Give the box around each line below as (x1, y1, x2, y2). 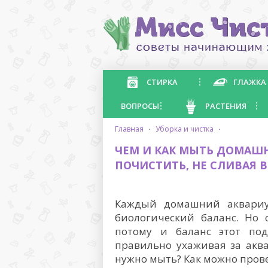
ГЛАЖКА (233, 77, 266, 87)
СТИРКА (147, 77, 178, 87)
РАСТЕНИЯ (205, 100, 246, 111)
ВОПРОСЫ (121, 100, 159, 111)
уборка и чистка (160, 124, 214, 134)
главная (118, 124, 144, 134)
